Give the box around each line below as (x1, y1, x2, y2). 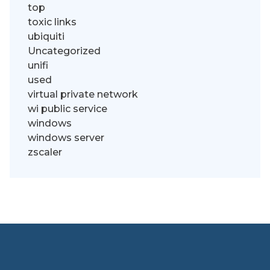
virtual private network (28, 89, 138, 101)
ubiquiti (28, 31, 64, 43)
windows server (28, 132, 104, 144)
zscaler (28, 146, 62, 159)
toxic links (28, 16, 77, 28)
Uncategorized (28, 45, 101, 57)
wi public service (28, 103, 107, 115)
